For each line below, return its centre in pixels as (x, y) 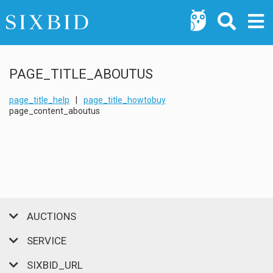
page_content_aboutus (55, 111)
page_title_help (39, 100)
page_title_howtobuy (125, 100)
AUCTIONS (50, 216)
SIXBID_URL (54, 265)
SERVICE (45, 240)
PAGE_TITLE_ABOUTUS (81, 74)
